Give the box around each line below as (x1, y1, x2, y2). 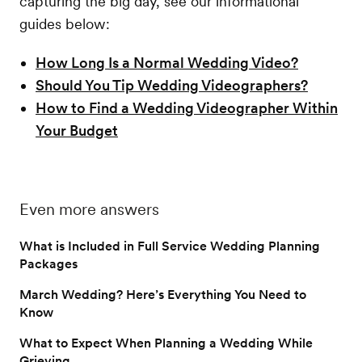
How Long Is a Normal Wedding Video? (36, 53, 298, 71)
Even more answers (19, 199, 159, 219)
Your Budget (36, 121, 118, 139)
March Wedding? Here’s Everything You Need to (19, 286, 306, 302)
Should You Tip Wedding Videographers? (36, 76, 308, 94)
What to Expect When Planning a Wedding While (19, 335, 313, 351)
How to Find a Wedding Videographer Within (36, 99, 338, 116)
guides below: (19, 15, 110, 32)
